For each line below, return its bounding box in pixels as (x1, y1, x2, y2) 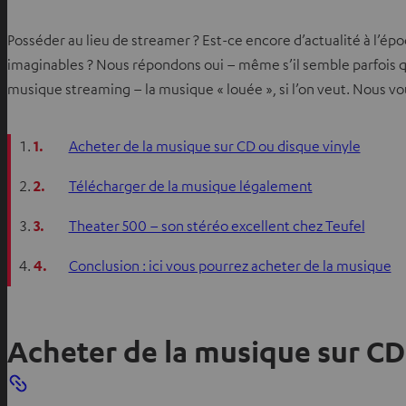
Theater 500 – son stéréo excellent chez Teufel (68, 216, 365, 235)
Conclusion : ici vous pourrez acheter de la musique (68, 256, 391, 275)
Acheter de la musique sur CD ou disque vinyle (68, 136, 361, 155)
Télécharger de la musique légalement (68, 176, 313, 195)
